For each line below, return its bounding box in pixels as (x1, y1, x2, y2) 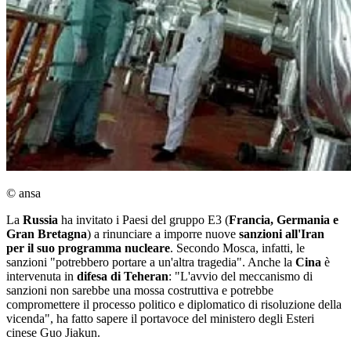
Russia (23, 213, 58, 227)
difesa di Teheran (77, 270, 168, 284)
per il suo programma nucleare (6, 241, 170, 255)
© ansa (6, 186, 41, 201)
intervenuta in (6, 270, 77, 284)
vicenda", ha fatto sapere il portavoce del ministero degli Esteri (6, 312, 314, 326)
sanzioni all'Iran (239, 227, 324, 241)
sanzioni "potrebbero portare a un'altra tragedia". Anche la (6, 255, 295, 270)
